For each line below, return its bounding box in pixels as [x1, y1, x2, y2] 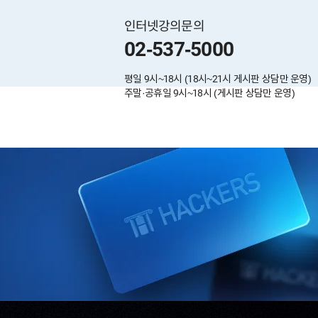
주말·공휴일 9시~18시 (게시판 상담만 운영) [124, 87, 295, 99]
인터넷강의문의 [124, 18, 204, 33]
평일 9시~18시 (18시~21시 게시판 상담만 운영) [124, 72, 311, 84]
